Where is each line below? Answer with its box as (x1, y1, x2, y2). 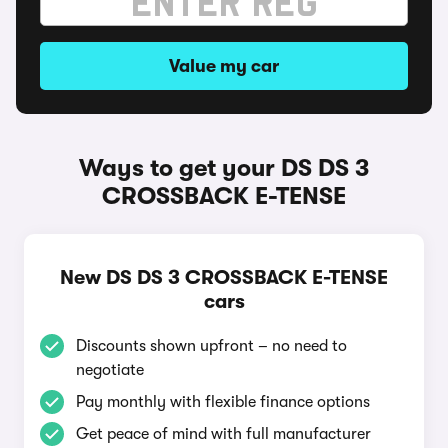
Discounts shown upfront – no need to (76, 337, 347, 355)
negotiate (76, 361, 144, 379)
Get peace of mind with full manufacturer (76, 425, 371, 443)
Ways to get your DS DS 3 (79, 154, 369, 182)
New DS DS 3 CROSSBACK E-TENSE (60, 266, 388, 289)
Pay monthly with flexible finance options (76, 393, 370, 411)
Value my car (169, 56, 279, 76)
